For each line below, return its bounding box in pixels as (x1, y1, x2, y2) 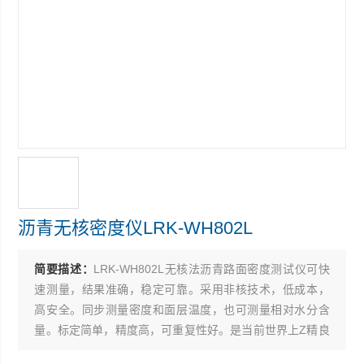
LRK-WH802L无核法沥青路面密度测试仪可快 (93, 262, 330, 275)
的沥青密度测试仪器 (34, 344, 137, 357)
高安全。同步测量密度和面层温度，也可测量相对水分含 (34, 303, 330, 316)
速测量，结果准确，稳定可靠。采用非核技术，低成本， (34, 283, 330, 296)
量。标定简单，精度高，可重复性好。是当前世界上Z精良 (34, 323, 330, 336)
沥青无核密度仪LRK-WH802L (18, 218, 253, 238)
